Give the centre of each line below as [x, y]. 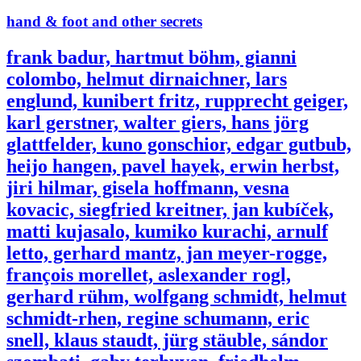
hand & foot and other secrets [104, 21]
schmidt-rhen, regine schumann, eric [158, 318]
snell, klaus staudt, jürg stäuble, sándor [167, 340]
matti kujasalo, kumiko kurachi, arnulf [167, 231]
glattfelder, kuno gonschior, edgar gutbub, [179, 144]
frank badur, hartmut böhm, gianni [151, 57]
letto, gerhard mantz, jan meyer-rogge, [167, 253]
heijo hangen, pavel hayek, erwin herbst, [173, 166]
